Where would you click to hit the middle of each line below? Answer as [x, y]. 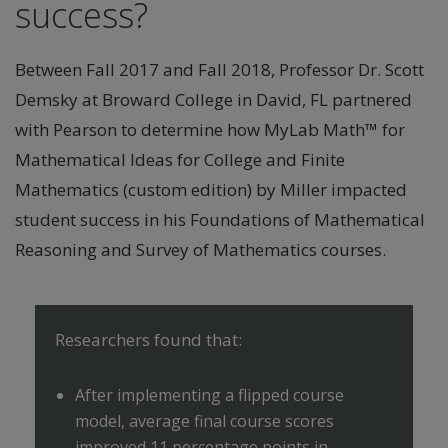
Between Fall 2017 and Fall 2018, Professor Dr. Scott [219, 69]
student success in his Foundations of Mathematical [220, 219]
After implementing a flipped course [209, 395]
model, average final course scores [204, 421]
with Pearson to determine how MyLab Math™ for [210, 129]
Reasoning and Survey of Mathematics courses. [200, 249]
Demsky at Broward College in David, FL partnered [213, 99]
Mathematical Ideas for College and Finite [180, 159]
